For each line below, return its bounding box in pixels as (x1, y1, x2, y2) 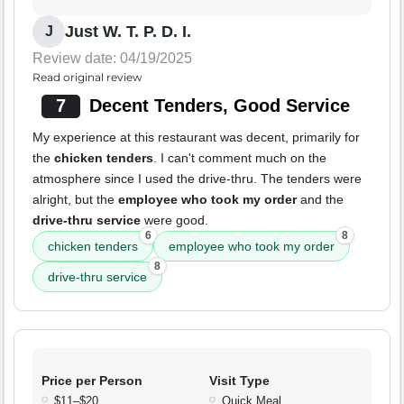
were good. (141, 212, 208, 227)
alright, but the (32, 191, 118, 207)
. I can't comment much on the (153, 150, 326, 165)
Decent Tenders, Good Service (88, 95, 350, 115)
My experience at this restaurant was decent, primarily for (32, 129, 360, 144)
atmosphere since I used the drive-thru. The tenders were (32, 170, 362, 186)
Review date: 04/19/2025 (32, 50, 192, 66)
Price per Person (41, 372, 142, 388)
